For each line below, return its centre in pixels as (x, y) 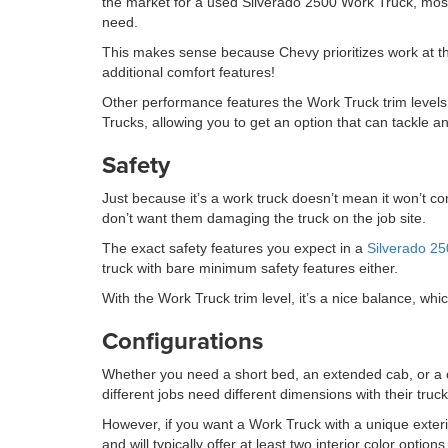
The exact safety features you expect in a (234, 248)
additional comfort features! (188, 72)
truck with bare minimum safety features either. (250, 268)
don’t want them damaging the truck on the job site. (264, 218)
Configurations (182, 340)
